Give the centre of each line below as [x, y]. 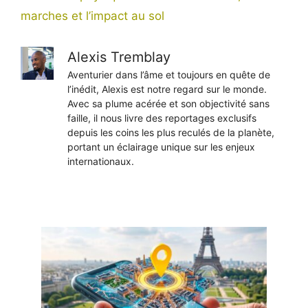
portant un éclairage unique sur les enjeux [161, 146]
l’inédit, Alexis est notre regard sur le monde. [167, 89]
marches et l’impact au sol [92, 15]
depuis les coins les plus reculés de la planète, [171, 132]
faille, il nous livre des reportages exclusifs [162, 118]
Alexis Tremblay [119, 57]
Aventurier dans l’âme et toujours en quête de [169, 74]
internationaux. [101, 161]
